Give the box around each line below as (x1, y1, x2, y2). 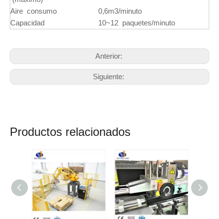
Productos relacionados (10, 125, 131, 138)
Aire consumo (10, 7, 57, 15)
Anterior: (95, 52, 124, 60)
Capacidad (10, 19, 44, 27)
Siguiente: (93, 72, 126, 81)
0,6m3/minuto (98, 7, 142, 15)
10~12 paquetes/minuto (98, 19, 175, 27)
